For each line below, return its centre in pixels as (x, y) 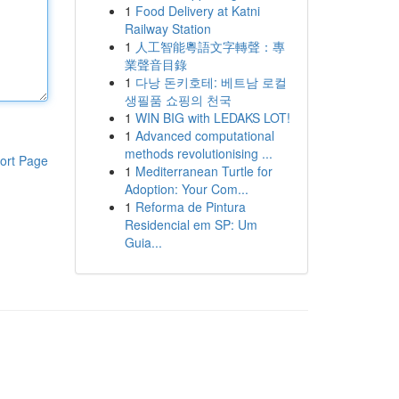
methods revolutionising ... (198, 153)
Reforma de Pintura (190, 207)
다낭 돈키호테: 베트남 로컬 (211, 82)
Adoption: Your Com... (186, 189)
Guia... (143, 242)
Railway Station (167, 28)
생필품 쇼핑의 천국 (178, 100)
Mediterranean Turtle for (204, 171)
